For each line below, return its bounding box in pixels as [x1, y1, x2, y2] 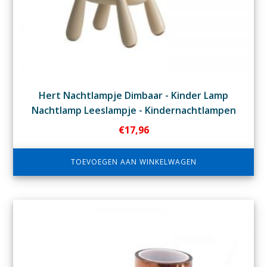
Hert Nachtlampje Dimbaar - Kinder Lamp [39, 89, 228, 103]
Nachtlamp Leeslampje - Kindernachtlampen [31, 104, 236, 117]
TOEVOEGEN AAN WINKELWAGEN [70, 157, 197, 167]
